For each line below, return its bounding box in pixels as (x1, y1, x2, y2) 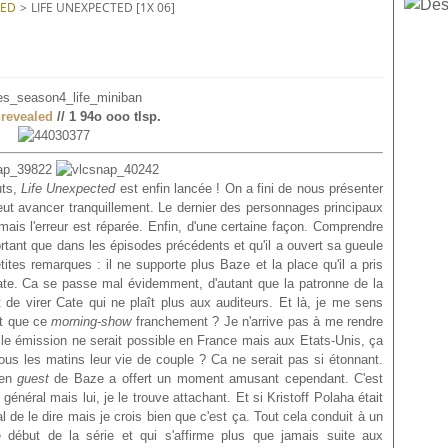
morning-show (51, 314, 132, 329)
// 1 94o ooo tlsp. (52, 109, 161, 124)
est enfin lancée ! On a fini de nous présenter (115, 181, 384, 196)
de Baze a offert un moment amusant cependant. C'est (49, 371, 383, 386)
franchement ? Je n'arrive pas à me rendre (131, 314, 384, 329)
